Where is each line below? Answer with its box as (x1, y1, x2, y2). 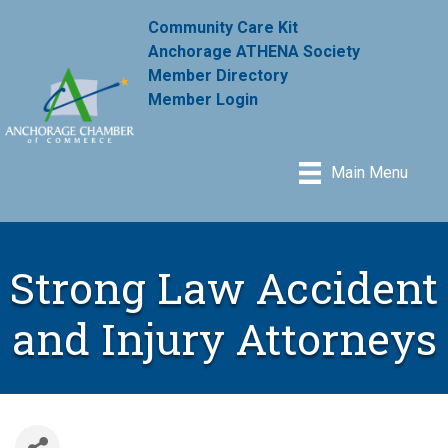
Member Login (148, 89, 259, 109)
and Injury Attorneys (11, 309, 437, 367)
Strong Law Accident (10, 258, 438, 316)
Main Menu (331, 163, 409, 183)
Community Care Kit (148, 17, 299, 37)
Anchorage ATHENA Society (148, 41, 361, 61)
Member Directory (148, 65, 289, 85)
